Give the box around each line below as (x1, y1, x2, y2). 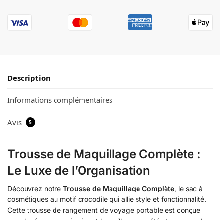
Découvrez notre (7, 184, 63, 192)
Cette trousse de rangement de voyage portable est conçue (7, 205, 200, 214)
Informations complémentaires (7, 95, 112, 105)
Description (7, 73, 51, 83)
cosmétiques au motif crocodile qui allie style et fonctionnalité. (7, 194, 206, 203)
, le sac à (174, 184, 203, 192)
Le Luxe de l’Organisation (7, 163, 150, 178)
